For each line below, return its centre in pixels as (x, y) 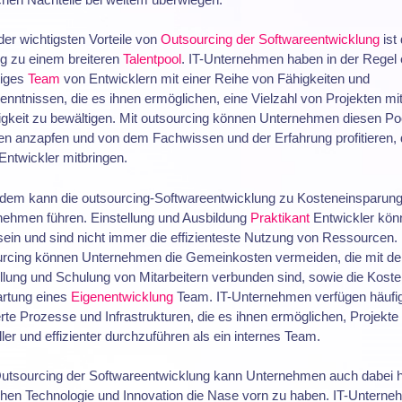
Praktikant (280, 217)
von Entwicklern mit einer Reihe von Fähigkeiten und (214, 79)
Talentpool (152, 59)
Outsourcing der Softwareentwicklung (270, 39)
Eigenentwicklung (122, 296)
